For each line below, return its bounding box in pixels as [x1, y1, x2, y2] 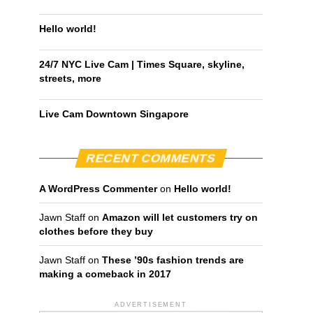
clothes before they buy [39, 226, 153, 238]
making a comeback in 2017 [39, 268, 171, 280]
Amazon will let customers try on [102, 212, 258, 224]
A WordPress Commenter [39, 183, 157, 195]
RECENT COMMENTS [85, 151, 217, 166]
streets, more [39, 73, 101, 85]
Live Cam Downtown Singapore [39, 108, 189, 120]
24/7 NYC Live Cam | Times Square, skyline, [39, 59, 245, 71]
